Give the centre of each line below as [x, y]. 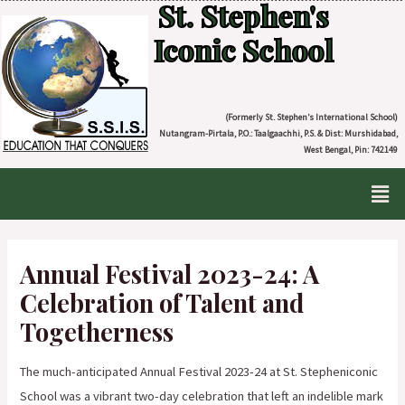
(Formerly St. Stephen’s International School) [311, 117]
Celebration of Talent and [162, 303]
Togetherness [97, 332]
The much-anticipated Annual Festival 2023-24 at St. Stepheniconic [199, 371]
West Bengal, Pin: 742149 [350, 150]
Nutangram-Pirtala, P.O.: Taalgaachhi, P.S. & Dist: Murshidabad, [278, 133]
